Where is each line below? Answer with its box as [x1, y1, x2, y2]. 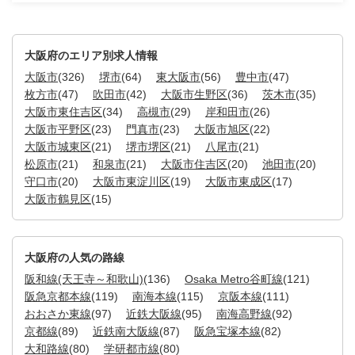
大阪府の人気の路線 [25, 250, 124, 264]
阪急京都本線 [25, 289, 91, 303]
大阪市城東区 [25, 139, 91, 153]
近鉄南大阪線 [93, 324, 159, 338]
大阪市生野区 [161, 87, 227, 101]
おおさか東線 [25, 307, 91, 320]
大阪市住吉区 [161, 157, 227, 170]
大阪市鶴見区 [25, 192, 91, 205]
